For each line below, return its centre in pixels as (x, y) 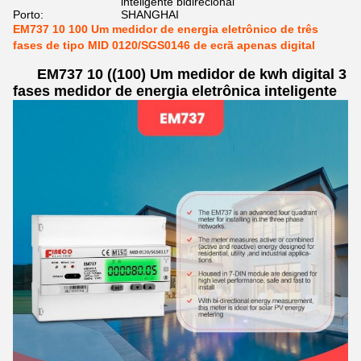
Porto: (28, 15)
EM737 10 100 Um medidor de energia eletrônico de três (166, 29)
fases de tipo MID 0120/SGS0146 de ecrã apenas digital (164, 45)
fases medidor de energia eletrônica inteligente (175, 91)
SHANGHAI (150, 15)
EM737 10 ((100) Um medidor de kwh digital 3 (192, 74)
